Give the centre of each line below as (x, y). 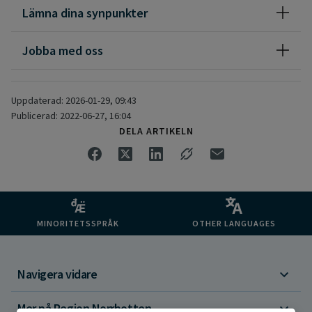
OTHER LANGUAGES (234, 223)
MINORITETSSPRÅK (78, 223)
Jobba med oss (63, 50)
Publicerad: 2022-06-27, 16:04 (71, 115)
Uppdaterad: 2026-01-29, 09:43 (74, 100)
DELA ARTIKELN (156, 131)
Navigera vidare (57, 274)
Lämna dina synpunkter (85, 13)
